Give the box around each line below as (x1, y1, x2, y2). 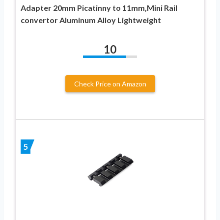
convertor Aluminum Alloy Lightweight (21, 15, 161, 25)
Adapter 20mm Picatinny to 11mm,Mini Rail (21, 2, 177, 12)
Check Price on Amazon (74, 79, 146, 88)
